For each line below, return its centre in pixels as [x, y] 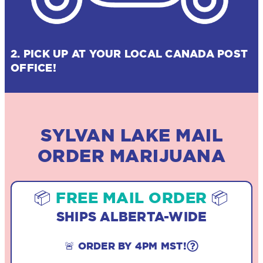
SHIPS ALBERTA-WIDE [131, 216]
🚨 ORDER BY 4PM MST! [126, 245]
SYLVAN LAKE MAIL [131, 135]
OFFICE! [33, 67]
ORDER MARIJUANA [131, 155]
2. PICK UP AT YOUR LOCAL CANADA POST [129, 53]
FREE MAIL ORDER [131, 197]
